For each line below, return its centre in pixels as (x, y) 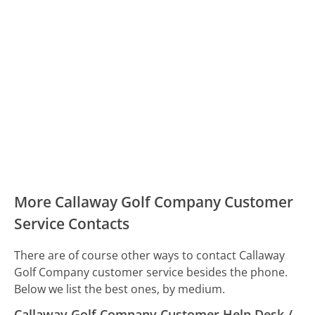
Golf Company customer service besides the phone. (151, 272)
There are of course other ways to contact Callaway (150, 256)
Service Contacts (72, 223)
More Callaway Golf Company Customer (154, 201)
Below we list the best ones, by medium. (120, 289)
